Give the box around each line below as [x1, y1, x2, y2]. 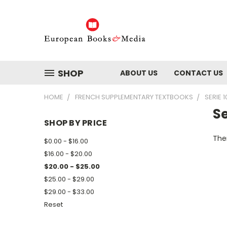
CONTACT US [174, 68, 223, 78]
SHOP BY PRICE [44, 117, 107, 129]
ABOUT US [120, 68, 158, 78]
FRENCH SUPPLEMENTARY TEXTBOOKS [75, 92, 193, 102]
